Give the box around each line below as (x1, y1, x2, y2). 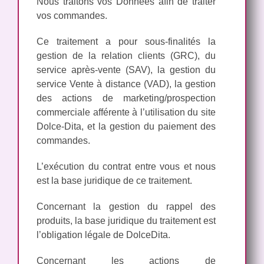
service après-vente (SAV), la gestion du (37, 64, 216, 75)
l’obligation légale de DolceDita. (37, 229, 170, 240)
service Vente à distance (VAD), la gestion (37, 78, 216, 89)
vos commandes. (37, 10, 107, 21)
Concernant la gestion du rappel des (37, 201, 216, 212)
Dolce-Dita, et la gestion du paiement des (37, 121, 216, 131)
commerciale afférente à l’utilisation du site (37, 107, 216, 117)
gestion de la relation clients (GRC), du (37, 50, 216, 61)
